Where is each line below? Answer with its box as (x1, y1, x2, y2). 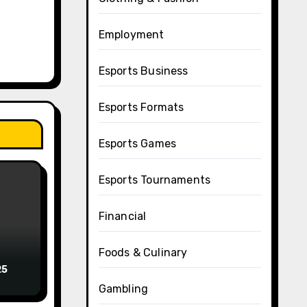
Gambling (98, 282, 149, 295)
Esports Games (98, 137, 177, 150)
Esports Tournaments (98, 173, 211, 186)
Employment (98, 28, 164, 41)
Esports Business (98, 64, 188, 77)
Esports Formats (98, 101, 184, 114)
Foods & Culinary (98, 246, 188, 259)
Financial (98, 210, 147, 223)
